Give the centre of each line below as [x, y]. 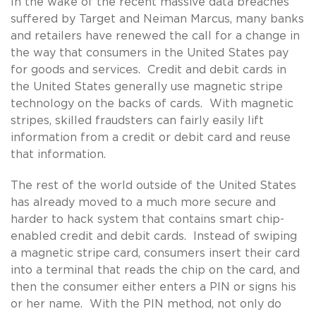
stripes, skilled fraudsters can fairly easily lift [137, 120]
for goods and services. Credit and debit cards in [148, 69]
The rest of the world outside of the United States [153, 185]
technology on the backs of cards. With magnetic [152, 103]
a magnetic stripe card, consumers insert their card [155, 253]
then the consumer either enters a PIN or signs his [153, 287]
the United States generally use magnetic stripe [147, 86]
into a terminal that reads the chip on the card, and [155, 270]
